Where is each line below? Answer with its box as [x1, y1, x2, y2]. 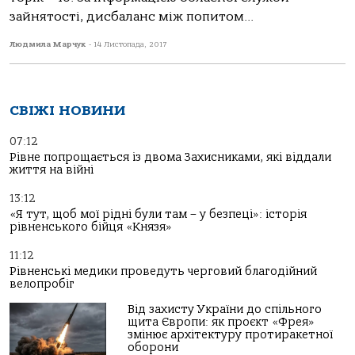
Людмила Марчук [10, 40, 89, 49]
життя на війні [10, 163, 94, 177]
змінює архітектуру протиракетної [128, 328, 334, 342]
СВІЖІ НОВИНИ [10, 102, 125, 119]
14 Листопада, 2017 [94, 40, 167, 49]
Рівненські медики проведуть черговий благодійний [10, 265, 317, 278]
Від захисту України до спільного [128, 303, 323, 316]
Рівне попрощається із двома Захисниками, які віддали [10, 151, 331, 164]
